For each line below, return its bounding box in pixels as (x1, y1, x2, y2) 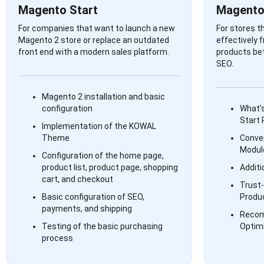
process (42, 233, 73, 243)
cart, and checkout (42, 174, 113, 184)
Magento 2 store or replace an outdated (18, 35, 169, 45)
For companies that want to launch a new (18, 24, 175, 33)
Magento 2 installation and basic (42, 92, 165, 101)
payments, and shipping (42, 204, 132, 213)
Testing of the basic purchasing (42, 222, 163, 231)
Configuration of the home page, (42, 151, 164, 160)
